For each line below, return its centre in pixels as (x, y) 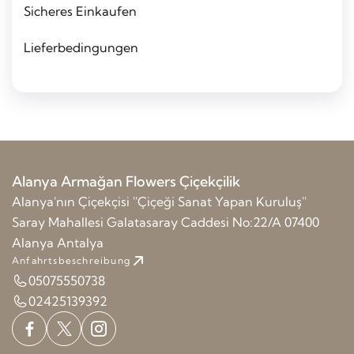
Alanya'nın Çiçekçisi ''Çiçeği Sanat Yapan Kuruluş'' (159, 201)
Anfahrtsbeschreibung (71, 260)
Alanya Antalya (58, 243)
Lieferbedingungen (81, 47)
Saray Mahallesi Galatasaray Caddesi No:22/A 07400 (166, 222)
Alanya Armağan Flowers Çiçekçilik (126, 181)
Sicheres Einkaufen (80, 11)
